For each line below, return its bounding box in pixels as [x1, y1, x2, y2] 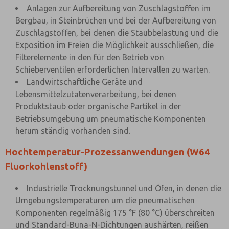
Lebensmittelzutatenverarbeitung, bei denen [15, 89, 176, 99]
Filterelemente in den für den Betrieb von [15, 53, 164, 62]
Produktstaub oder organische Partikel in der [15, 102, 181, 111]
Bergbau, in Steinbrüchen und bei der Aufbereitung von [15, 16, 216, 25]
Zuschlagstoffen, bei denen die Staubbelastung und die [15, 28, 218, 37]
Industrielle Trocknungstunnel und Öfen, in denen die [27, 184, 221, 193]
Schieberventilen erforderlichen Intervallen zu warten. [15, 65, 210, 74]
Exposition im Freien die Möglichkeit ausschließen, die [15, 40, 214, 50]
